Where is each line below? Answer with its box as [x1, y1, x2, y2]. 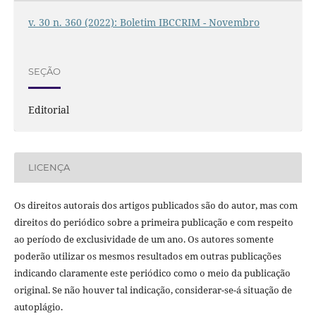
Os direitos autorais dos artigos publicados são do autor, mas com [13, 198, 298, 212]
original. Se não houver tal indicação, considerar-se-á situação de [13, 283, 292, 296]
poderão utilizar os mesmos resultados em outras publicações [13, 249, 281, 262]
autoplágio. [13, 300, 63, 313]
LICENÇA [28, 162, 70, 174]
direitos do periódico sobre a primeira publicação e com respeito [13, 215, 293, 229]
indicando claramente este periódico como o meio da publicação [13, 266, 291, 279]
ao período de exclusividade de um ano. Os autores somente [13, 232, 274, 245]
